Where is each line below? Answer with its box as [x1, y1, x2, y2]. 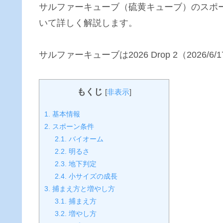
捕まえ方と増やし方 [50, 184, 115, 193]
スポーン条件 [50, 122, 94, 130]
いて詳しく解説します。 [39, 17, 137, 28]
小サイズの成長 [67, 172, 117, 180]
